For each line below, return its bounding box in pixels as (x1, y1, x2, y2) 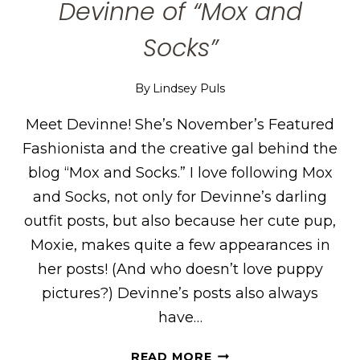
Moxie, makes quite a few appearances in (30, 235, 330, 254)
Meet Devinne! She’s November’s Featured (26, 115, 334, 133)
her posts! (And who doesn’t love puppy (37, 260, 323, 278)
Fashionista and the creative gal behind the (22, 139, 337, 157)
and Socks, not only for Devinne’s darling (33, 187, 327, 206)
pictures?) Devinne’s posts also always (42, 284, 318, 302)
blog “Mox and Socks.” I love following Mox (27, 163, 333, 182)
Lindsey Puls (153, 80, 226, 96)
